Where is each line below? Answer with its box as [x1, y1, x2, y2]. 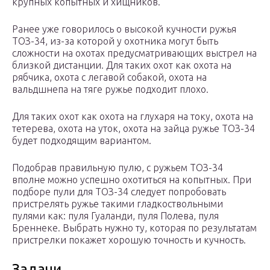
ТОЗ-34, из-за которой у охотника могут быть [12, 36, 218, 47]
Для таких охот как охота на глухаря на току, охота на [12, 111, 253, 122]
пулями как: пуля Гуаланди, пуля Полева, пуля [12, 210, 219, 222]
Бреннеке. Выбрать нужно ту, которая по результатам [12, 222, 257, 234]
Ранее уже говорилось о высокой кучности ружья [12, 24, 236, 35]
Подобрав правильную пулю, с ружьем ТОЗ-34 [12, 162, 223, 174]
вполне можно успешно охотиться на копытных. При [12, 174, 251, 186]
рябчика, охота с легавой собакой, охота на [12, 72, 207, 83]
